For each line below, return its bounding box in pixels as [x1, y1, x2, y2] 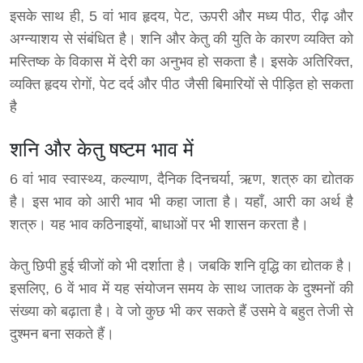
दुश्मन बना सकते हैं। [10, 326, 114, 343]
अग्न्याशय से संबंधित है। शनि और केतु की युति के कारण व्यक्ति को [10, 31, 353, 48]
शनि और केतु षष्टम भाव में [10, 138, 194, 161]
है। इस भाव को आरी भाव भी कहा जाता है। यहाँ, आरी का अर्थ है [10, 194, 353, 211]
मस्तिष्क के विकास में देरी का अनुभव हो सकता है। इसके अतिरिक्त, [10, 53, 353, 70]
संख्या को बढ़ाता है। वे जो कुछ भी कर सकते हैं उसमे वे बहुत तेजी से [10, 303, 353, 320]
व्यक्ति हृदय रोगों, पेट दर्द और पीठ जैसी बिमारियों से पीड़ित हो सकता [10, 76, 353, 93]
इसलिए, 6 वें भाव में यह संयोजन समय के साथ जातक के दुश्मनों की [10, 280, 353, 297]
